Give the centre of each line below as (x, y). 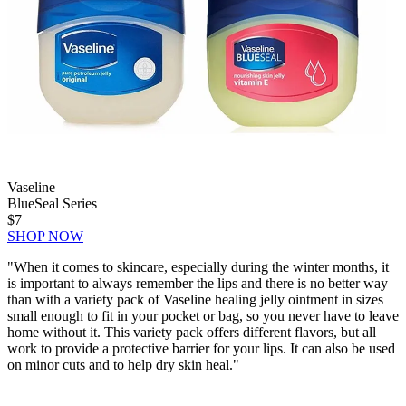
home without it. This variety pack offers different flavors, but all (192, 333)
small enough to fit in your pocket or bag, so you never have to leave (203, 316)
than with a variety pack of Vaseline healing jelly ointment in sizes (195, 300)
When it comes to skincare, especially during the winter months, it (201, 267)
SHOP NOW (45, 237)
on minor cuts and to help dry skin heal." (123, 365)
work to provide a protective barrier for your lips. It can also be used (201, 349)
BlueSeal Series (52, 204)
